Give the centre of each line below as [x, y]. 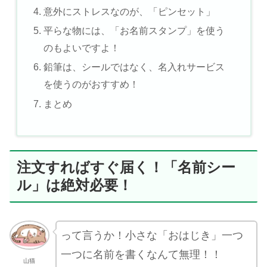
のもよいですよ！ [81, 48]
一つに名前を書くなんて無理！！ [141, 255]
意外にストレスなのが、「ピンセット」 [129, 11]
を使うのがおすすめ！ [91, 84]
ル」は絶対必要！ [74, 185]
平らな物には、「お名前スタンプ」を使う [134, 31]
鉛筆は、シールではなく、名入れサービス [134, 67]
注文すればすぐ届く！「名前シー [126, 167]
